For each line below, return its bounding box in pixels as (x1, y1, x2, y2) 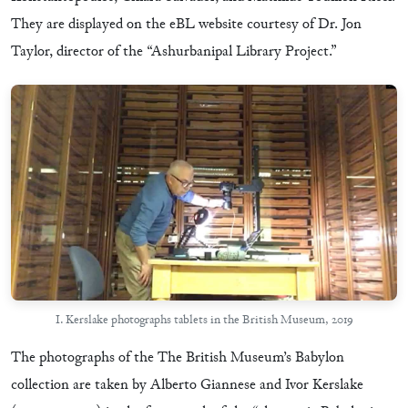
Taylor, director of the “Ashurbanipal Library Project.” (11, 42, 337, 62)
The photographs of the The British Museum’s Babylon (11, 349, 344, 369)
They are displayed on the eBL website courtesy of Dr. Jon (11, 15, 362, 35)
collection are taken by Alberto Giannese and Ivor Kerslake (11, 376, 363, 396)
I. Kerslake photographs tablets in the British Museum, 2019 (55, 312, 353, 330)
